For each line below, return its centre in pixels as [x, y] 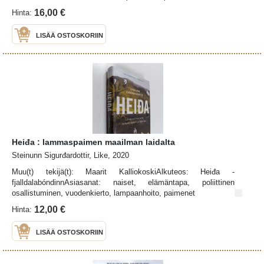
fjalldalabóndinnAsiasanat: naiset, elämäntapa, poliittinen [123, 182]
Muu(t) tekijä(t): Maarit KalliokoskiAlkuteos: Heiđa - [123, 171]
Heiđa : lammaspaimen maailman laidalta [93, 142]
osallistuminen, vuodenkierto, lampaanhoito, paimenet [103, 193]
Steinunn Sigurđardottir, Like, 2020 [70, 155]
